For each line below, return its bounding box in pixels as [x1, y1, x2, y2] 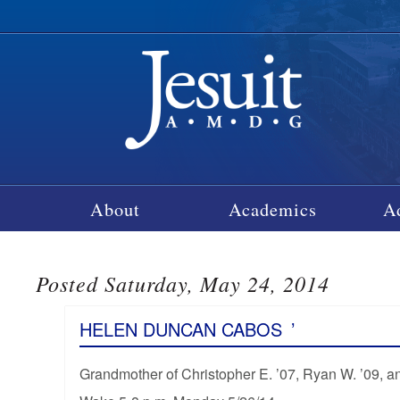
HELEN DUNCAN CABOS [79, 315, 282, 342]
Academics [229, 196, 318, 221]
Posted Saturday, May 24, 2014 [36, 268, 330, 297]
